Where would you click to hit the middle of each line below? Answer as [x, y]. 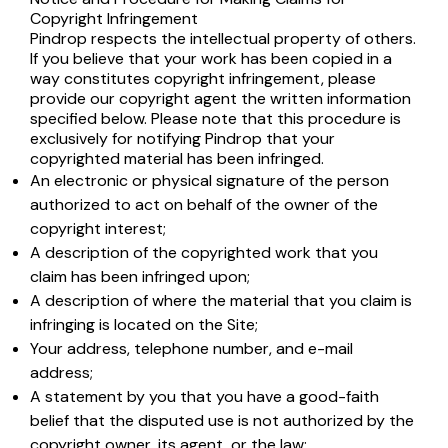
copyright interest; [98, 228]
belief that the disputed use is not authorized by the [222, 420]
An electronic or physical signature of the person [209, 180]
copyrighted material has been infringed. [177, 158]
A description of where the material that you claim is [221, 300]
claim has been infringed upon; [140, 276]
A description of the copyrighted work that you [204, 252]
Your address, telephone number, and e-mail [191, 348]
